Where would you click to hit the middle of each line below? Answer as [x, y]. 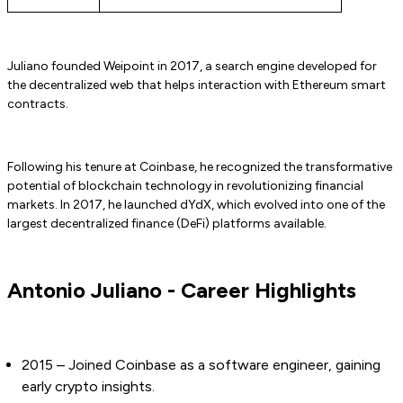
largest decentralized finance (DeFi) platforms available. [167, 224]
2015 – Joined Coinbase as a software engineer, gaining [201, 365]
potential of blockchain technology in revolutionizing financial [185, 186]
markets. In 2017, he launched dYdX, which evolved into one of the [196, 205]
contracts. [38, 104]
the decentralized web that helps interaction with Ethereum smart [197, 85]
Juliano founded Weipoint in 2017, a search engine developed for [192, 67]
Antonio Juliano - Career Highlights [182, 291]
